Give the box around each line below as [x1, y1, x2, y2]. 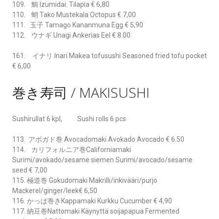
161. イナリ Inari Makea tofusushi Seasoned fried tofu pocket [12, 51, 207, 60]
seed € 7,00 [12, 166, 47, 174]
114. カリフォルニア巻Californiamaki [12, 145, 131, 153]
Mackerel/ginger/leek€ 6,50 [12, 186, 97, 195]
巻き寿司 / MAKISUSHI [12, 83, 150, 102]
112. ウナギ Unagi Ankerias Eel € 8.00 [12, 31, 131, 39]
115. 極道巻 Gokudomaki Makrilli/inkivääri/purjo [12, 176, 157, 184]
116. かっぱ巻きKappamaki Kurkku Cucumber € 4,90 [12, 197, 172, 205]
